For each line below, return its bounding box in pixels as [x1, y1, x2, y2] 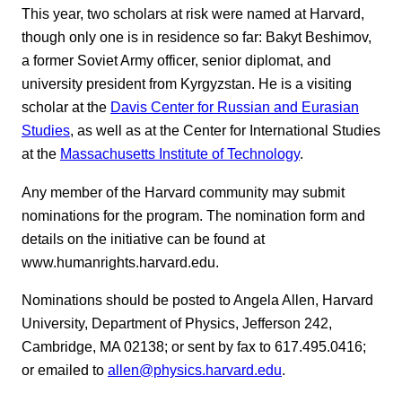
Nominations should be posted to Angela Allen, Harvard [22, 292, 373, 309]
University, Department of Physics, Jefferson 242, [22, 315, 332, 332]
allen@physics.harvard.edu [108, 362, 282, 379]
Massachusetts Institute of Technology [60, 145, 300, 162]
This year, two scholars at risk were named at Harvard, [22, 5, 364, 22]
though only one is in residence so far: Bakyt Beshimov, [22, 29, 371, 46]
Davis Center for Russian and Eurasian [110, 99, 359, 116]
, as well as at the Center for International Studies [70, 122, 380, 139]
